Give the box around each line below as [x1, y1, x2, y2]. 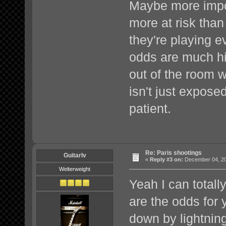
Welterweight [59, 165, 91, 172]
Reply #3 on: [150, 156, 183, 162]
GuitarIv [63, 151, 86, 159]
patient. [129, 101, 171, 116]
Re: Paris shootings [145, 149, 202, 156]
